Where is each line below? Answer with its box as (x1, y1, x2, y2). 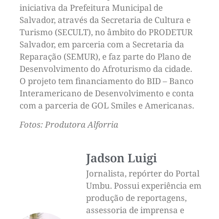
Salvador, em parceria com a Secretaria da (20, 38, 184, 50)
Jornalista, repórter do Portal (86, 168, 199, 179)
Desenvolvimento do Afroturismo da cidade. (20, 63, 192, 74)
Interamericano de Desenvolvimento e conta (20, 87, 194, 99)
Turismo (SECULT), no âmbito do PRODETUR (20, 26, 193, 38)
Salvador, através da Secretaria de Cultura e (20, 14, 191, 25)
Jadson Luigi (86, 150, 157, 166)
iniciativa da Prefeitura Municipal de (20, 1, 163, 13)
